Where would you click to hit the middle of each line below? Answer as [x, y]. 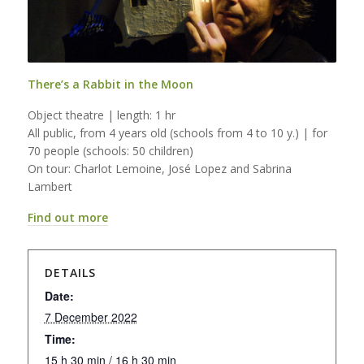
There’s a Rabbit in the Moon [110, 84]
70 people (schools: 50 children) [110, 150]
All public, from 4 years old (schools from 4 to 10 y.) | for [177, 132]
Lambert [50, 186]
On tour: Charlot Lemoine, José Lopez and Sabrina [159, 168]
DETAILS [70, 272]
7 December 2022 [91, 316]
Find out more [67, 217]
